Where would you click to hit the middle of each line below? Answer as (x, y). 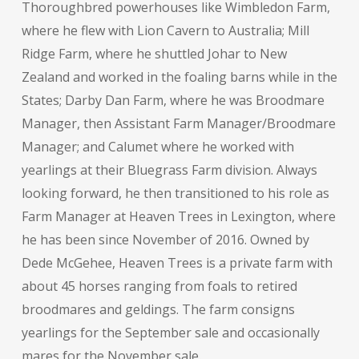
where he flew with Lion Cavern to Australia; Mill (165, 30)
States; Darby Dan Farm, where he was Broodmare (173, 100)
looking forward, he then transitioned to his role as (175, 193)
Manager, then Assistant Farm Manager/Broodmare (178, 123)
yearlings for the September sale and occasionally (170, 332)
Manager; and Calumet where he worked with (157, 146)
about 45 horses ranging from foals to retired (159, 286)
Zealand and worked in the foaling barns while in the (179, 77)
